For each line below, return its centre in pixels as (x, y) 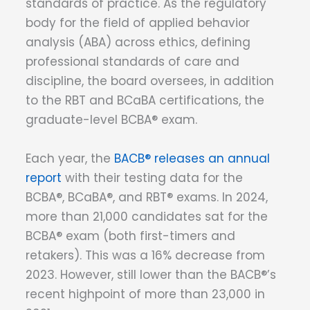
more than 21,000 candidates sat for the (147, 216)
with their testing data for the (152, 177)
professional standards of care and (133, 62)
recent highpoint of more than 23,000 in (145, 294)
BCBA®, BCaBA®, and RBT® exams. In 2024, (147, 197)
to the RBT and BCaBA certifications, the (145, 101)
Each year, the (70, 158)
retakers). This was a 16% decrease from (145, 255)
